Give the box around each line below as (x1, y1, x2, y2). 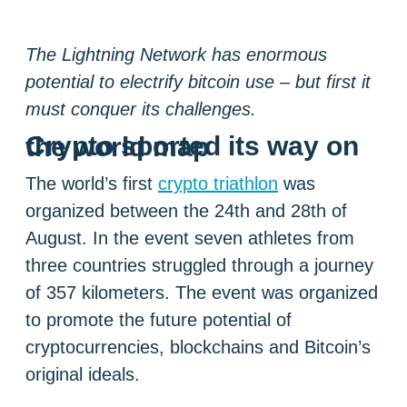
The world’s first (25, 173, 158, 194)
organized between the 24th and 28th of (25, 200, 347, 221)
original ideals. (25, 363, 140, 384)
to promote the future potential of (25, 309, 292, 330)
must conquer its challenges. (25, 98, 256, 119)
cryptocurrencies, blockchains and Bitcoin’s (25, 336, 371, 357)
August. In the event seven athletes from (25, 227, 354, 248)
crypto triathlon (158, 173, 278, 194)
